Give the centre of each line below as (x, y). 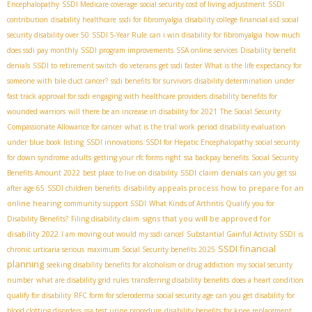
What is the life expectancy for (253, 66)
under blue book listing (45, 142)
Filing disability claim (105, 219)
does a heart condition (268, 280)
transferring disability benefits (180, 280)
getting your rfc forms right (138, 158)
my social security (265, 265)
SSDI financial (247, 249)
